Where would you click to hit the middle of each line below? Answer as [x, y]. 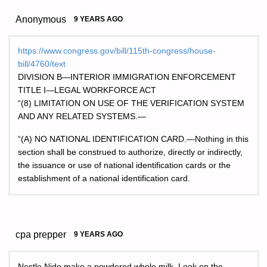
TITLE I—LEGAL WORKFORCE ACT [87, 91]
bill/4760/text [42, 64]
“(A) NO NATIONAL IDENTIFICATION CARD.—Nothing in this [133, 139]
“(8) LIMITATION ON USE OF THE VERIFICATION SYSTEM [131, 104]
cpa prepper [41, 235]
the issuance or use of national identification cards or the [124, 166]
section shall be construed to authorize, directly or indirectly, [130, 153]
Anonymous [41, 19]
